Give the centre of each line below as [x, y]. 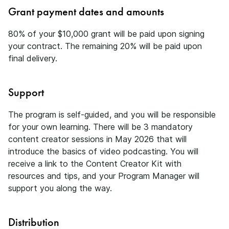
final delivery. [33, 58]
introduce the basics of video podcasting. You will [103, 151]
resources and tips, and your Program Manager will [104, 176]
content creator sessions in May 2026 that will [97, 139]
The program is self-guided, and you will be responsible [112, 114]
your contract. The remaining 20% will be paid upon [105, 46]
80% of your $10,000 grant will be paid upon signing [106, 34]
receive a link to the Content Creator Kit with [95, 164]
